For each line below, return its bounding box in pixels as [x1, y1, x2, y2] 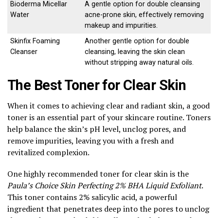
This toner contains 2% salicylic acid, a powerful [7, 191, 177, 202]
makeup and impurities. [85, 21, 158, 30]
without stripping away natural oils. [85, 58, 194, 67]
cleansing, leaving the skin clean [85, 47, 185, 56]
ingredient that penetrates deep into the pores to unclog [7, 203, 209, 214]
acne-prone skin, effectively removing [85, 10, 204, 19]
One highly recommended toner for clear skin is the [7, 168, 189, 179]
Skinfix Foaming [10, 36, 60, 45]
